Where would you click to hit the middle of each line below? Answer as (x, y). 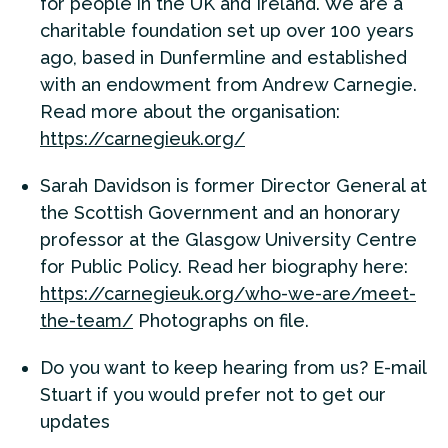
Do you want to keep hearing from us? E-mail (233, 368)
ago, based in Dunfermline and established (223, 58)
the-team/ (86, 321)
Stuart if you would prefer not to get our (213, 395)
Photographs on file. (221, 321)
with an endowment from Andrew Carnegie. (228, 85)
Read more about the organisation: (190, 112)
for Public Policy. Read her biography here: (224, 267)
